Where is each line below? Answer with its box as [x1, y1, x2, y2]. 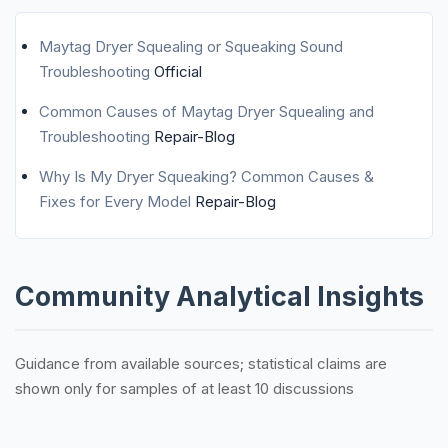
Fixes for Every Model [38, 191, 195, 211]
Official [153, 61, 202, 81]
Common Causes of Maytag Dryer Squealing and [38, 101, 374, 121]
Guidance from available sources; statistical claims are [15, 354, 387, 374]
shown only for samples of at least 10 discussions [15, 379, 354, 399]
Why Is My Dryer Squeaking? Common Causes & [38, 166, 374, 186]
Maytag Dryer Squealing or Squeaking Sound [38, 36, 343, 56]
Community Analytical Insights [15, 280, 424, 314]
